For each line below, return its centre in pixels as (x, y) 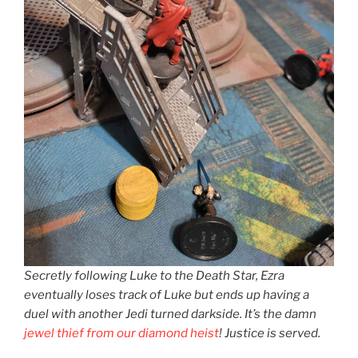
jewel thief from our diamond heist (121, 333)
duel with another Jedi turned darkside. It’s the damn (170, 314)
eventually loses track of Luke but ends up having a (167, 294)
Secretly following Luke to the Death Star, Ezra (154, 275)
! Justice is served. (270, 333)
